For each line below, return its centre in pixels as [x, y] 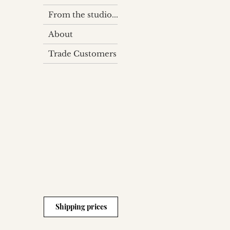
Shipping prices [81, 207]
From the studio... [83, 14]
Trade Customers [82, 53]
